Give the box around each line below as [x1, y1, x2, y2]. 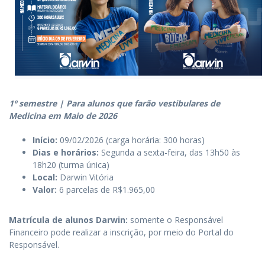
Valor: [33, 184, 57, 196]
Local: [33, 172, 57, 183]
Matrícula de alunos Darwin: [9, 214, 128, 226]
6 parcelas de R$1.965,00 [57, 184, 155, 196]
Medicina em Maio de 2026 [9, 110, 117, 122]
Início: [33, 134, 57, 146]
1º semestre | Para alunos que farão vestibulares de [9, 98, 220, 109]
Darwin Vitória [57, 172, 114, 183]
